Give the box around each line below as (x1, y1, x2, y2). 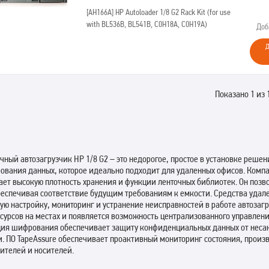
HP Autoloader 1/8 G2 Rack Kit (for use (113, 7, 231, 17)
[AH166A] (86, 7, 114, 17)
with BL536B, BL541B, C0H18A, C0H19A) (86, 19, 208, 29)
